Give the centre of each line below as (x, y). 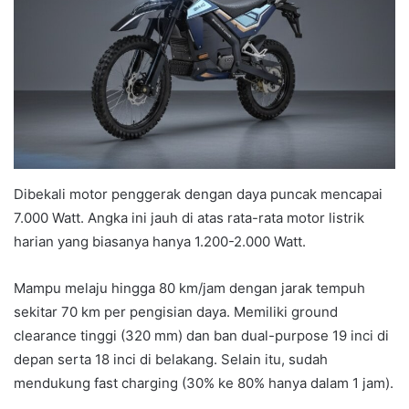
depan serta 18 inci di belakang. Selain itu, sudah (171, 359)
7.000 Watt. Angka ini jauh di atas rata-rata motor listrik (189, 217)
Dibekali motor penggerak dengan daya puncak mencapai (198, 194)
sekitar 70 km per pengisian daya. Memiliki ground (176, 311)
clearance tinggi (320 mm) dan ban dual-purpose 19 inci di (201, 335)
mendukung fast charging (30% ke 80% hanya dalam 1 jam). (204, 383)
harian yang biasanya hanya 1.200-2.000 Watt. (160, 241)
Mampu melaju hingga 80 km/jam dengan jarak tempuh (189, 288)
